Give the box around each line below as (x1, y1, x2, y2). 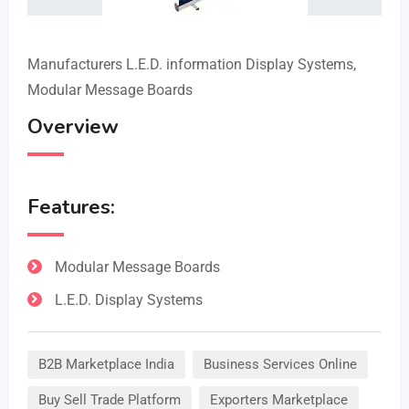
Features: (27, 194, 115, 221)
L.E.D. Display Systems (55, 291, 203, 309)
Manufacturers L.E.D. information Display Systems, (27, 56, 356, 73)
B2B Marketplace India (38, 356, 174, 372)
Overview (27, 113, 119, 141)
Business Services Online (204, 356, 357, 372)
